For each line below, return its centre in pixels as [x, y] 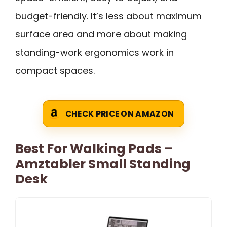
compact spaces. [55, 70]
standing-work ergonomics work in [94, 52]
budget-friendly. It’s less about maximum [108, 16]
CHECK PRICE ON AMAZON [120, 114]
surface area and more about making [101, 34]
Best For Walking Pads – [94, 149]
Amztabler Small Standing [103, 164]
